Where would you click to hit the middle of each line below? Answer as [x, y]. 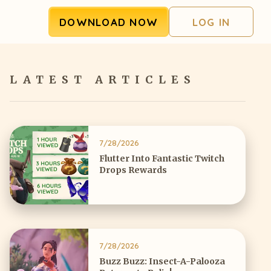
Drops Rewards [133, 170]
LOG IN [211, 22]
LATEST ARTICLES [103, 80]
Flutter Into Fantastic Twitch [162, 158]
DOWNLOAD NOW [109, 22]
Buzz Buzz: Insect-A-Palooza [163, 261]
